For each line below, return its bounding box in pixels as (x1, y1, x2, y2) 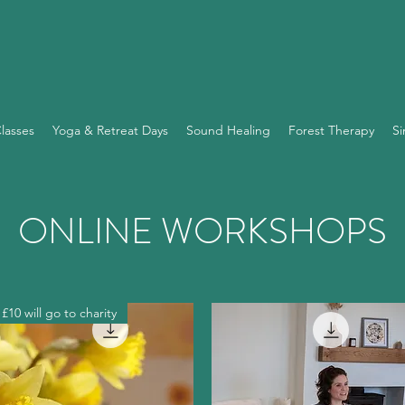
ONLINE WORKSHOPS (18, 205, 387, 257)
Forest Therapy (287, 122, 374, 138)
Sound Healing (185, 122, 270, 138)
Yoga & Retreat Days (52, 122, 168, 138)
